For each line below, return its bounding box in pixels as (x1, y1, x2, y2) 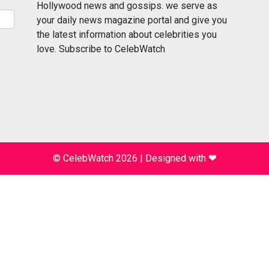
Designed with (145, 152, 208, 164)
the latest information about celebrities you (37, 28, 217, 40)
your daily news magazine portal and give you (37, 14, 227, 26)
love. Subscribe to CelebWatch (37, 43, 165, 55)
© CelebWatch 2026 (53, 152, 140, 164)
